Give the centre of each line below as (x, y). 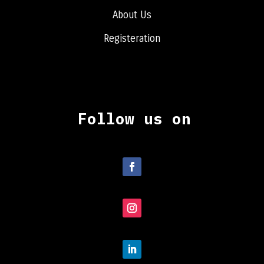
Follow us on (134, 118)
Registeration (132, 38)
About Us (132, 15)
